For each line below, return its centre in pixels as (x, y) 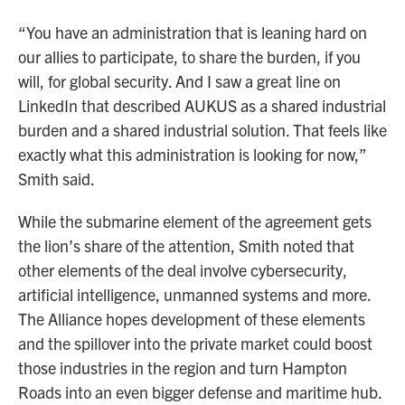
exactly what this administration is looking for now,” (192, 155)
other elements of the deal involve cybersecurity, (183, 270)
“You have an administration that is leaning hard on (193, 33)
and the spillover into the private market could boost (195, 344)
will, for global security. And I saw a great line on (179, 81)
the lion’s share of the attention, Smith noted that (186, 246)
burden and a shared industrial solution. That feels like (202, 130)
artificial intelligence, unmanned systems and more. (194, 295)
